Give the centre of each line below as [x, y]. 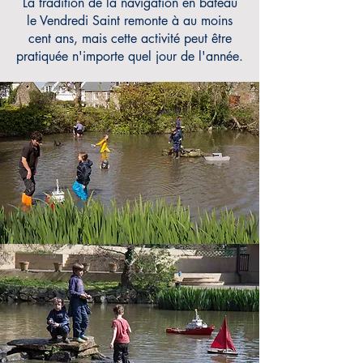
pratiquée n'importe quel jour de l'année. [130, 56]
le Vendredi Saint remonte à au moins [130, 21]
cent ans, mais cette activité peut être [130, 38]
